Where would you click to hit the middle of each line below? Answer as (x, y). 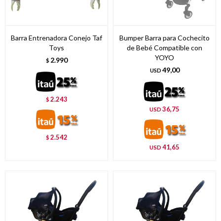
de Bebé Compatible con (165, 47)
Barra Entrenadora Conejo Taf (56, 37)
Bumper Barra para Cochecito (165, 37)
